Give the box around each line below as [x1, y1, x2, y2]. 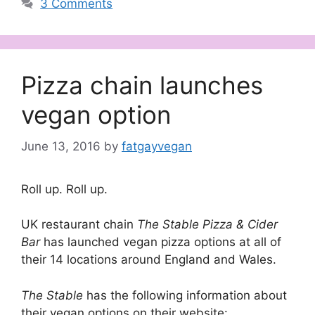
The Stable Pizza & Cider [137, 217, 278, 232]
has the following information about [86, 288, 287, 302]
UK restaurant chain [21, 217, 137, 232]
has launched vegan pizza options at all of [44, 235, 281, 250]
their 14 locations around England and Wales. [21, 252, 276, 267]
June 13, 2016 [21, 139, 101, 153]
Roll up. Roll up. [21, 181, 108, 196]
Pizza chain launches [21, 70, 263, 101]
